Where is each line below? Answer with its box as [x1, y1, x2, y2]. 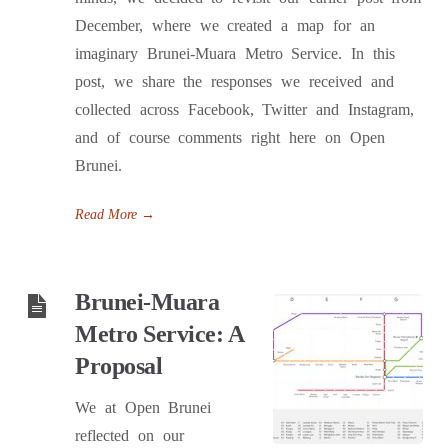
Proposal [75, 353, 162, 379]
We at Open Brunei [75, 399, 212, 416]
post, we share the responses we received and [75, 73, 394, 90]
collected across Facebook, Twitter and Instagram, [75, 101, 414, 118]
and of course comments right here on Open [75, 129, 385, 146]
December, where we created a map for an [75, 17, 375, 34]
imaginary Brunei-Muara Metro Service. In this [75, 45, 395, 62]
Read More [75, 207, 137, 222]
